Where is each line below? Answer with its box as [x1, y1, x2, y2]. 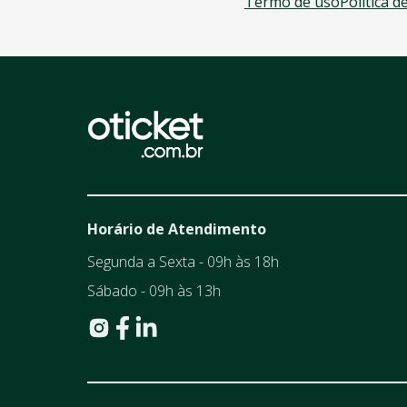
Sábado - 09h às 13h [87, 281, 221, 302]
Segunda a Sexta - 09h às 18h [87, 252, 279, 273]
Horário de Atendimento [87, 219, 266, 240]
